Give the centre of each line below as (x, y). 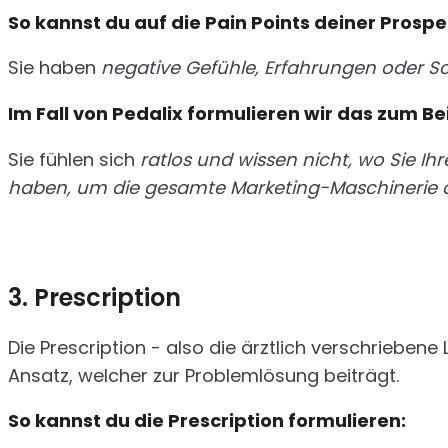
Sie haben (54, 68)
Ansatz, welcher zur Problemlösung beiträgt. (203, 375)
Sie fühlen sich (74, 159)
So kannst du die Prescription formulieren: (207, 421)
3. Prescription (94, 298)
